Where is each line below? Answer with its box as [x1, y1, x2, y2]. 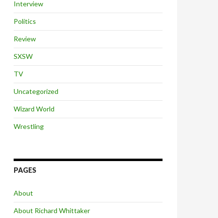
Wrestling [14, 122, 44, 130]
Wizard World [14, 105, 54, 113]
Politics [14, 17, 36, 25]
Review [14, 35, 36, 43]
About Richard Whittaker [14, 206, 90, 215]
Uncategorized [14, 87, 58, 95]
